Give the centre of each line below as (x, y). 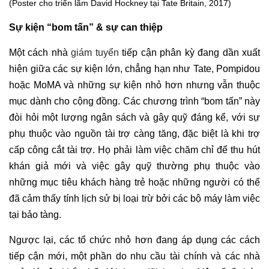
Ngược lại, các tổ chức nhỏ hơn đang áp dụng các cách (134, 240)
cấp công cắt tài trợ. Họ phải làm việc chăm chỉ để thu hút (134, 150)
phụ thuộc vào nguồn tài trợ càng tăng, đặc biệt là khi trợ (134, 134)
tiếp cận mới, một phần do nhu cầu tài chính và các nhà (134, 256)
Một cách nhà (40, 53)
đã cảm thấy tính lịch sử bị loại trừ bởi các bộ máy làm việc (134, 199)
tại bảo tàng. (35, 215)
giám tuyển (95, 53)
